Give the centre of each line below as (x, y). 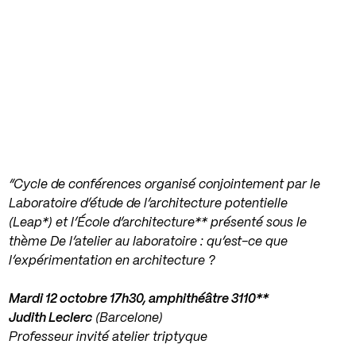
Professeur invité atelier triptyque (108, 337)
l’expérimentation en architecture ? (112, 261)
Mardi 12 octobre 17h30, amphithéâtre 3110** (139, 299)
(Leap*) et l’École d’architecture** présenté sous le (158, 223)
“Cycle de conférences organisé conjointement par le (165, 185)
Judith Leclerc (51, 318)
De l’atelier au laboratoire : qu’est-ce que (169, 242)
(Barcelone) (128, 318)
